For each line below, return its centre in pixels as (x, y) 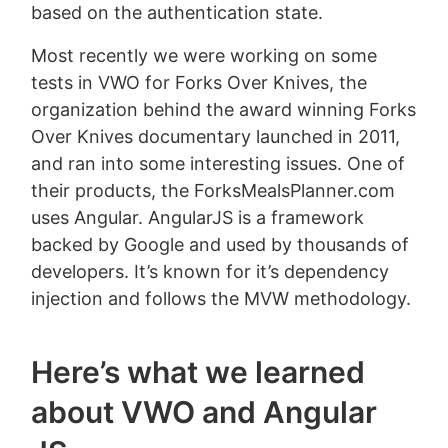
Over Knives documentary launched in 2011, (216, 137)
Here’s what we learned (198, 372)
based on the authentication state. (177, 13)
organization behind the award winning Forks (224, 110)
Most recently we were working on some (204, 56)
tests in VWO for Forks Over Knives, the (199, 83)
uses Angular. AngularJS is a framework (198, 218)
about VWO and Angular (204, 412)
